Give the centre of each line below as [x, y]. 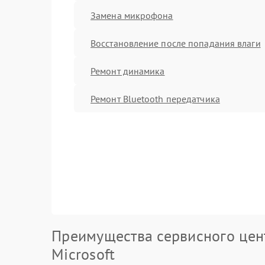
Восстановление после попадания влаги [176, 43]
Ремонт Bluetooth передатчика [155, 98]
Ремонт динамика [128, 71]
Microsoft [83, 254]
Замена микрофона [132, 15]
